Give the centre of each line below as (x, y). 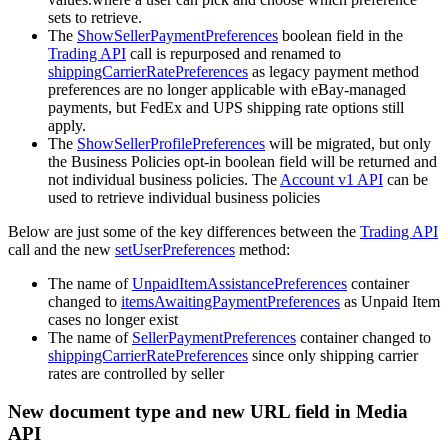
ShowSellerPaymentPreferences (177, 35)
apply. (67, 125)
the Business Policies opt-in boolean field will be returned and (242, 161)
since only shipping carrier (333, 355)
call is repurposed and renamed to (233, 53)
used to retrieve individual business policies (184, 197)
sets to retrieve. (95, 17)
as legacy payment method (333, 71)
